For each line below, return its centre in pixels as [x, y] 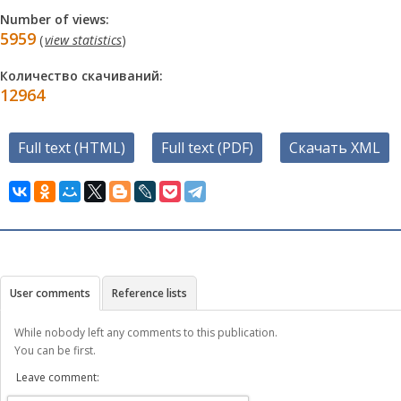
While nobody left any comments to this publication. [146, 333]
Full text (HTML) [72, 148]
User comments [50, 293]
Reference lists [149, 293]
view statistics [83, 40]
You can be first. [55, 350]
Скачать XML [335, 148]
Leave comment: [58, 377]
